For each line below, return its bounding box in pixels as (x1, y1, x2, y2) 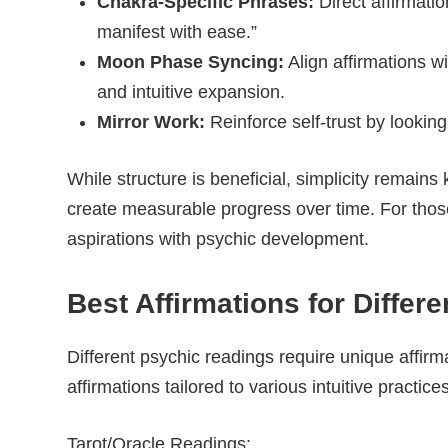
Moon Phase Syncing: (97, 52, 284, 72)
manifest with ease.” (97, 22, 257, 42)
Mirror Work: (97, 112, 205, 132)
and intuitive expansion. (97, 82, 285, 102)
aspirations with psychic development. (67, 229, 369, 249)
